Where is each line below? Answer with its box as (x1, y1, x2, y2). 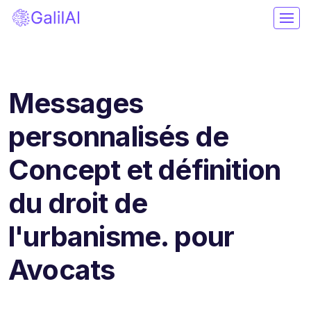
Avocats (8, 252, 115, 287)
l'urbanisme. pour (8, 219, 235, 253)
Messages (8, 85, 144, 120)
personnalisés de (8, 119, 229, 153)
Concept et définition (8, 152, 281, 187)
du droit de (8, 185, 148, 220)
